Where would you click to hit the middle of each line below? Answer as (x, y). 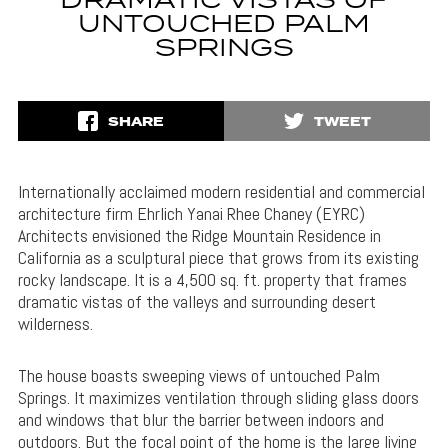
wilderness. (55, 324)
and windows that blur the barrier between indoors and (200, 420)
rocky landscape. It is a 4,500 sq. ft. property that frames (212, 280)
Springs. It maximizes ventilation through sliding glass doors (218, 398)
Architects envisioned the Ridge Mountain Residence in (199, 236)
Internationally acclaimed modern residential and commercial (221, 192)
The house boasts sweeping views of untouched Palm (198, 376)
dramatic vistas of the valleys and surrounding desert (196, 302)
